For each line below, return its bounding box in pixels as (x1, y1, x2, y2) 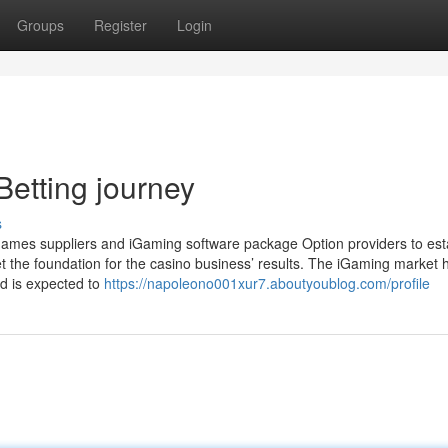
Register (94, 15, 147, 35)
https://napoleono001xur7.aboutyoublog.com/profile (104, 273, 430, 293)
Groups (17, 15, 64, 35)
